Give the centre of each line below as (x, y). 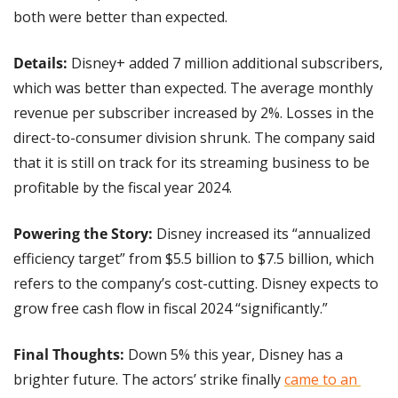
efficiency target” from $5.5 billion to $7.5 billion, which (194, 259)
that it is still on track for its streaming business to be (191, 163)
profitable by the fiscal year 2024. (123, 188)
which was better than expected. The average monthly (193, 88)
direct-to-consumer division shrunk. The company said (194, 138)
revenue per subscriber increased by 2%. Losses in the (194, 113)
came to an (321, 380)
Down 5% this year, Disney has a (234, 355)
